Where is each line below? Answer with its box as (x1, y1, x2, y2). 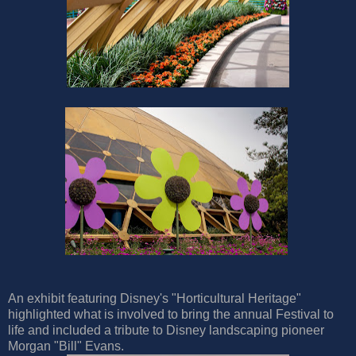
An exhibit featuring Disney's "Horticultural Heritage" (8, 292, 301, 306)
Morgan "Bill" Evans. (8, 339, 124, 354)
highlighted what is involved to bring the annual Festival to (8, 308, 334, 322)
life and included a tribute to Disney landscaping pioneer (8, 323, 324, 338)
